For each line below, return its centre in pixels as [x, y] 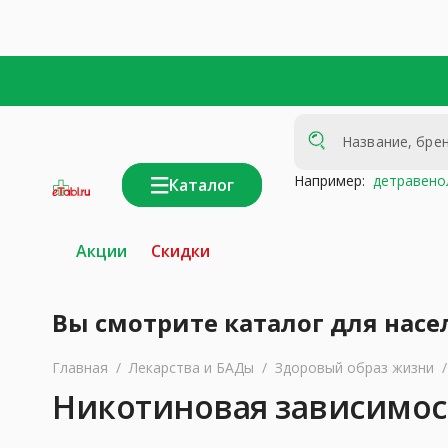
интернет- [71, 211]
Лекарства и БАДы [191, 367]
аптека [60, 220]
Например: [329, 180]
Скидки [180, 251]
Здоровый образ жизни [354, 367]
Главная [80, 367]
